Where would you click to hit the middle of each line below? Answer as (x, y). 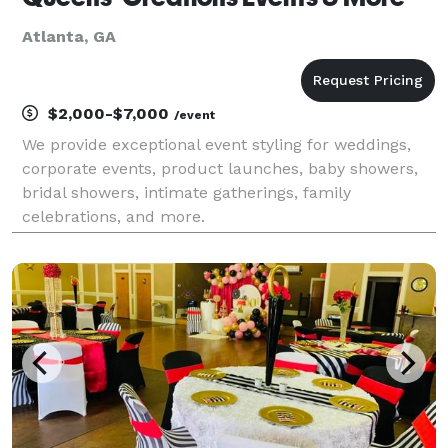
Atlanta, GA (69, 36)
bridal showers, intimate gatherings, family (186, 192)
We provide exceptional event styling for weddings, (216, 144)
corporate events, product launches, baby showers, (220, 168)
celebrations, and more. (113, 216)
